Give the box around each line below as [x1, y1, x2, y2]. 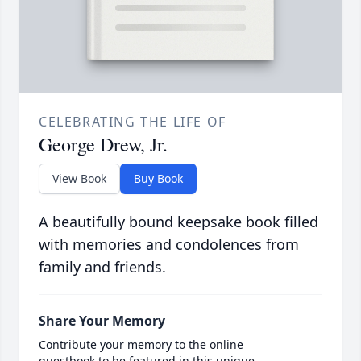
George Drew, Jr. [39, 131, 168, 158]
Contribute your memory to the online [39, 337, 243, 353]
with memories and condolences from [39, 234, 299, 255]
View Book [52, 171, 106, 187]
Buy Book [134, 171, 183, 187]
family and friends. [39, 257, 166, 277]
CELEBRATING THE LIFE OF [39, 113, 226, 131]
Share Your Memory [39, 312, 165, 330]
